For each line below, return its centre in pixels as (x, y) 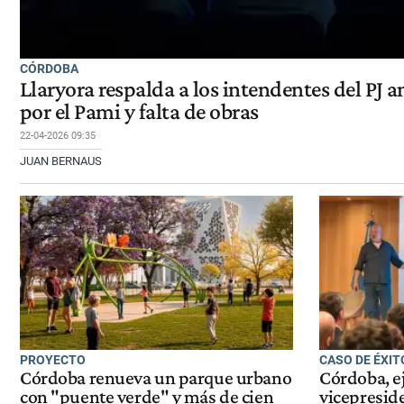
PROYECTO (53, 359)
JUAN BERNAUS (61, 161)
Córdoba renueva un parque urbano (156, 378)
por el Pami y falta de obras (139, 111)
